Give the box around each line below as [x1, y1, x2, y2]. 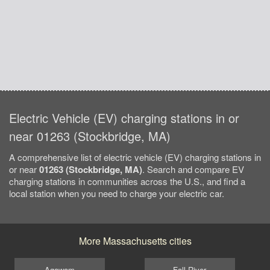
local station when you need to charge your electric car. [9, 187, 224, 200]
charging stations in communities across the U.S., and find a [9, 175, 245, 188]
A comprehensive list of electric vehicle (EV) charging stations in [9, 151, 261, 164]
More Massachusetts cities [78, 234, 192, 248]
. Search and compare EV [142, 163, 244, 176]
